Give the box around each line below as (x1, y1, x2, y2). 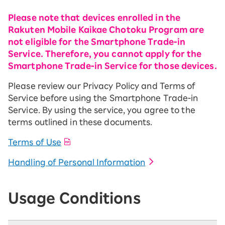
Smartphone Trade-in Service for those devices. (8, 62, 217, 70)
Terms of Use (8, 138, 62, 147)
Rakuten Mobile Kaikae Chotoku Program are (8, 26, 204, 34)
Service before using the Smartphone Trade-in (8, 94, 198, 102)
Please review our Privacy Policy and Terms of (8, 82, 196, 90)
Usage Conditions (8, 191, 141, 205)
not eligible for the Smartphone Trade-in (8, 38, 186, 46)
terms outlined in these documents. (8, 118, 153, 127)
